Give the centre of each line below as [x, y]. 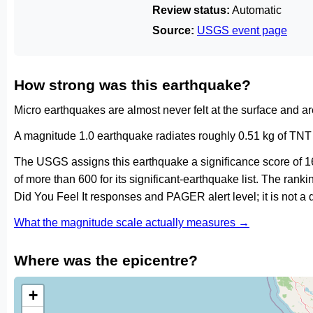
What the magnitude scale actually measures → [132, 223]
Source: [173, 30]
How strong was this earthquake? [132, 85]
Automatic [256, 10]
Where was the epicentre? [106, 260]
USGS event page [242, 30]
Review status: [191, 10]
